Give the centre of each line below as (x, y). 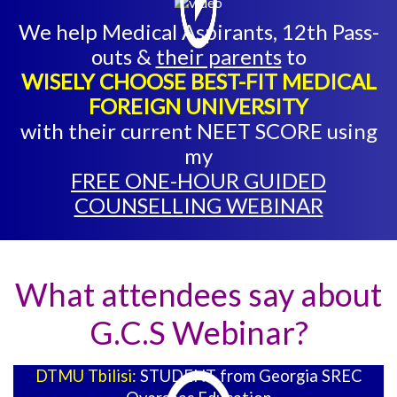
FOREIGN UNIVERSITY (198, 106)
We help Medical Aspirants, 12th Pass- (198, 32)
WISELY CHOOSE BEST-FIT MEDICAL (198, 82)
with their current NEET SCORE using (198, 131)
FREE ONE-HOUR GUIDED (198, 181)
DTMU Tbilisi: (87, 376)
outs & (123, 57)
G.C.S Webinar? (198, 333)
